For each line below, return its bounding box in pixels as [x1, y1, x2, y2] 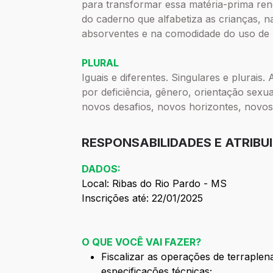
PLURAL [82, 57, 119, 69]
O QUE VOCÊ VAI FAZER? [82, 236, 202, 249]
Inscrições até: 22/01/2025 [82, 192, 204, 205]
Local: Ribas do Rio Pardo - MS [82, 177, 227, 190]
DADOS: [82, 163, 121, 175]
